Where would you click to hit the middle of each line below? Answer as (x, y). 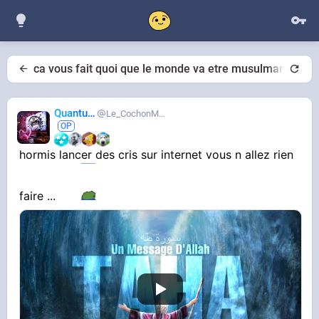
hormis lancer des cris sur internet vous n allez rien (157, 155)
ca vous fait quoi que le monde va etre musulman (159, 68)
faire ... (40, 196)
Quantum (92, 114)
